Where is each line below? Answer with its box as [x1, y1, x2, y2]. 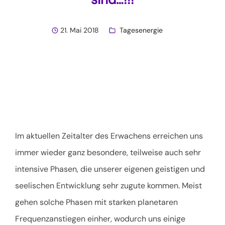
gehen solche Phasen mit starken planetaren [15, 196, 178, 207]
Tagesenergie [120, 26, 163, 35]
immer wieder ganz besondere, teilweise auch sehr [15, 147, 201, 158]
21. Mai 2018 [60, 26, 99, 35]
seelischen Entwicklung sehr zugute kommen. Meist [15, 180, 202, 191]
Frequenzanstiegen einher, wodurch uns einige [15, 213, 185, 224]
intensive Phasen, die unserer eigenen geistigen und [15, 163, 205, 174]
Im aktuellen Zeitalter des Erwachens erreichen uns [15, 130, 203, 141]
